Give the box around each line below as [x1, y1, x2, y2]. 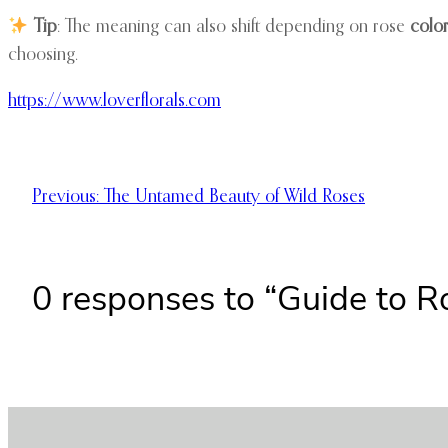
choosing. [8, 46, 78, 64]
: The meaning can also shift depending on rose [56, 18, 410, 36]
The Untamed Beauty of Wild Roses [104, 188, 365, 206]
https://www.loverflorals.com [8, 92, 221, 110]
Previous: [32, 188, 99, 206]
